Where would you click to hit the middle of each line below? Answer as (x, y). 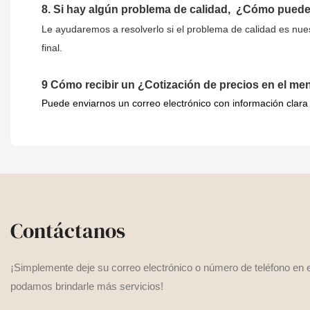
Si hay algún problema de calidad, (143, 10)
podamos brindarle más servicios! (87, 286)
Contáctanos (68, 231)
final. (52, 48)
